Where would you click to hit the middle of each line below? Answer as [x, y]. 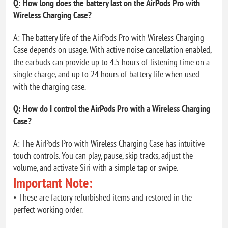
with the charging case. [50, 86]
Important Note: [55, 182]
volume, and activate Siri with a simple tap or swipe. [96, 167]
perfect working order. [48, 209]
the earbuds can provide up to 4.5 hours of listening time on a [112, 62]
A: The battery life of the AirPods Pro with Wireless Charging [109, 37]
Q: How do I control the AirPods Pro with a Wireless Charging [112, 108]
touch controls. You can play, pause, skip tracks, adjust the [103, 155]
